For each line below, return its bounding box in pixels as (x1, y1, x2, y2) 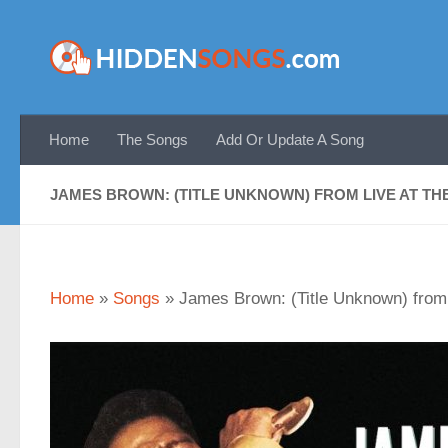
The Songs (117, 131, 188, 148)
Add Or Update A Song (216, 131, 364, 148)
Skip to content (27, 19, 133, 36)
